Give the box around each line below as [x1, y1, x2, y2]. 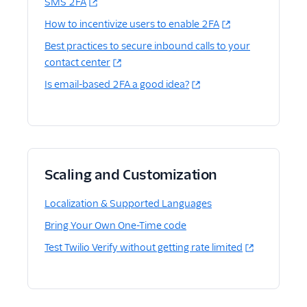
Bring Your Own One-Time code [45, 219, 186, 232]
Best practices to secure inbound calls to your [45, 40, 250, 53]
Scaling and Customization [45, 166, 217, 184]
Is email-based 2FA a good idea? [45, 78, 189, 91]
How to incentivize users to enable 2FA [45, 18, 219, 31]
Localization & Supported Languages [45, 197, 212, 210]
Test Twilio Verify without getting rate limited [45, 241, 243, 254]
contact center [45, 56, 110, 69]
